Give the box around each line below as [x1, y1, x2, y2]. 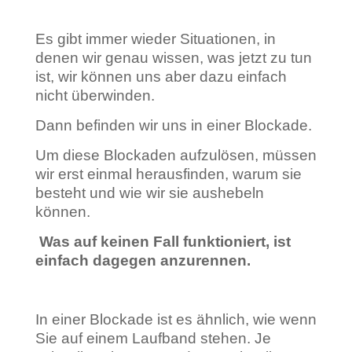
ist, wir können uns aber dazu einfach [35, 68, 287, 85]
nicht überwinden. [35, 87, 155, 104]
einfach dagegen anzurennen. [35, 252, 251, 269]
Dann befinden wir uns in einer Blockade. [35, 117, 312, 134]
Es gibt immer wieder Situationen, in [35, 31, 276, 47]
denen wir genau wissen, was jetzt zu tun [35, 49, 312, 66]
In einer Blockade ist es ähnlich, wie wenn [35, 311, 317, 328]
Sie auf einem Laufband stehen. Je [35, 330, 271, 346]
